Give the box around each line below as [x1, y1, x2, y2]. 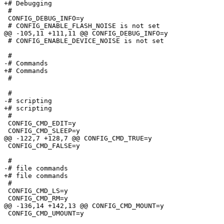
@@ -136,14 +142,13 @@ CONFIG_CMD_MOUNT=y [4, 202, 164, 210]
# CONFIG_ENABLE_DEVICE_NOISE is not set [4, 37, 164, 45]
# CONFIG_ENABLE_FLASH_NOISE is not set [4, 22, 160, 30]
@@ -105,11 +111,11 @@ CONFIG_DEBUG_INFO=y [4, 29, 168, 37]
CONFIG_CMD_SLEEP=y [4, 127, 80, 135]
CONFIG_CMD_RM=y [4, 194, 68, 202]
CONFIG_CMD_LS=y [4, 187, 68, 195]
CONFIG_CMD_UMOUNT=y [4, 209, 84, 217]
